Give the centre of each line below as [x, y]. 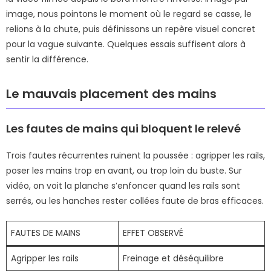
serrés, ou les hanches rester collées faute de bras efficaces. [135, 201]
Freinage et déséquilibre [173, 259]
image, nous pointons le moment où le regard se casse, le [129, 14]
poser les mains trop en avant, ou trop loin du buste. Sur [124, 171]
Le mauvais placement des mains [111, 94]
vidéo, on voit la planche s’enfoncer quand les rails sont [123, 186]
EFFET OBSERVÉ [153, 233]
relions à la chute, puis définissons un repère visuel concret [131, 29]
